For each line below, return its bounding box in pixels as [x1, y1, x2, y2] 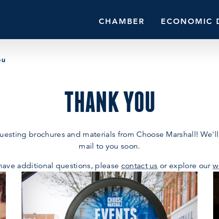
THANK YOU [64, 88, 155, 115]
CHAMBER [99, 17, 145, 26]
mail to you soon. [79, 141, 140, 151]
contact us [121, 161, 158, 171]
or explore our [157, 161, 213, 171]
